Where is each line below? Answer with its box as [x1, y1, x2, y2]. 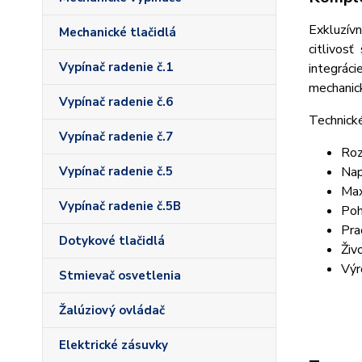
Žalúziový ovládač [59, 302, 165, 318]
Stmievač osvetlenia [59, 267, 181, 284]
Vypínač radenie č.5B [59, 198, 181, 214]
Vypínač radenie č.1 [59, 59, 173, 75]
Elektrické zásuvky [59, 337, 168, 353]
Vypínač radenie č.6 [59, 94, 173, 110]
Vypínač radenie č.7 [59, 128, 173, 145]
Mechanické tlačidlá [59, 24, 176, 40]
